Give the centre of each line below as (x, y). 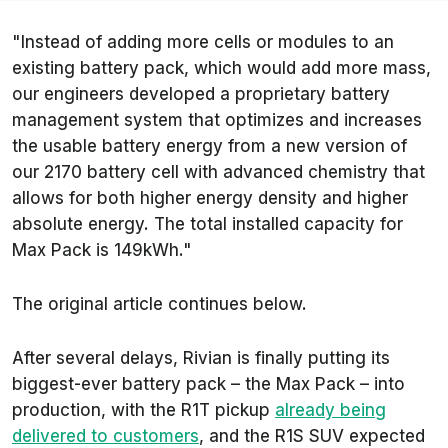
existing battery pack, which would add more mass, (221, 68)
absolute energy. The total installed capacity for (207, 224)
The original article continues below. (159, 304)
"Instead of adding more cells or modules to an (203, 42)
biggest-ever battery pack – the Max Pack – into (208, 384)
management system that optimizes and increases (217, 120)
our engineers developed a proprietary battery (201, 94)
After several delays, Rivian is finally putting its (201, 358)
